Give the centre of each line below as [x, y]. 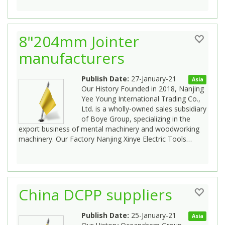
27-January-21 [153, 78]
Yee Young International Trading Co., [141, 98]
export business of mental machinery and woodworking [109, 129]
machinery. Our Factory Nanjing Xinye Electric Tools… [105, 139]
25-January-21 [153, 215]
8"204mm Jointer [79, 41]
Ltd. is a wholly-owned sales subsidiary [144, 108]
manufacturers [72, 58]
